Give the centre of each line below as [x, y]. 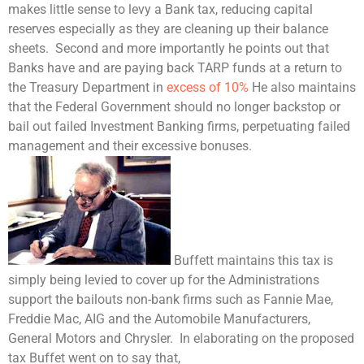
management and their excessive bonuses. [132, 146]
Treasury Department [89, 88]
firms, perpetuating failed [277, 127]
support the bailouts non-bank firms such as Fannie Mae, [171, 300]
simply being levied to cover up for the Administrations [164, 280]
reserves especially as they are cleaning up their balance [168, 29]
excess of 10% [208, 88]
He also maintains [302, 88]
